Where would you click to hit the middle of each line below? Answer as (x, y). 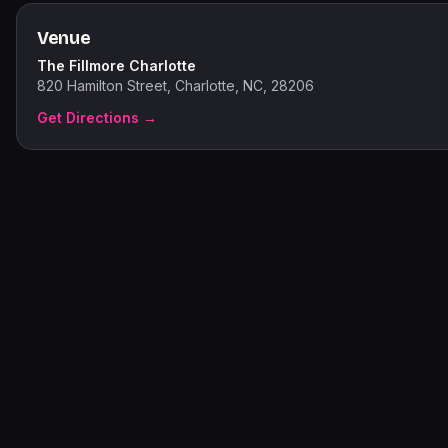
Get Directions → (97, 117)
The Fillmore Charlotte (116, 65)
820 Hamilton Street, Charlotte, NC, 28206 (175, 85)
